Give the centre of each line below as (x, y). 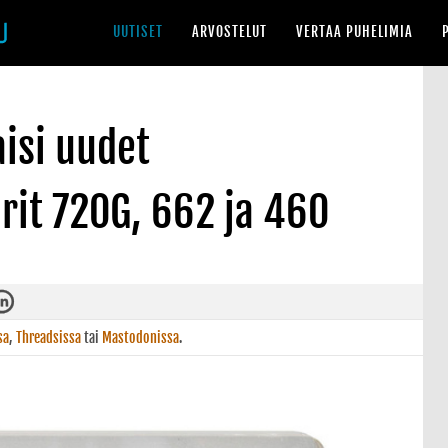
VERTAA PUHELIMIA (354, 31)
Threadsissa (48, 337)
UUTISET (138, 31)
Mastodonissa (140, 337)
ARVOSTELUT (229, 31)
